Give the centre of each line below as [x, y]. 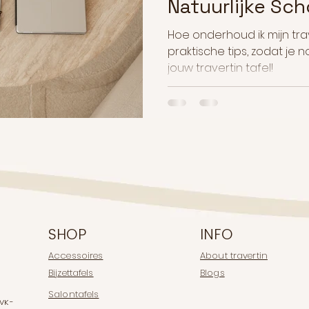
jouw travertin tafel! [220, 68]
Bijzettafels [71, 273]
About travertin [234, 256]
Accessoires [76, 256]
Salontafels [74, 295]
